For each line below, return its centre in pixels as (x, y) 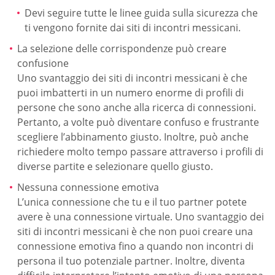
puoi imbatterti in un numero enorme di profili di (130, 92)
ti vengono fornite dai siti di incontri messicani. (133, 28)
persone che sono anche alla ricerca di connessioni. (137, 107)
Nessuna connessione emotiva (88, 187)
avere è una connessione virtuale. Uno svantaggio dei (141, 216)
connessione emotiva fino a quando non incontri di (135, 246)
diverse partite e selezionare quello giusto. (115, 166)
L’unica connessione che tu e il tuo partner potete (132, 202)
